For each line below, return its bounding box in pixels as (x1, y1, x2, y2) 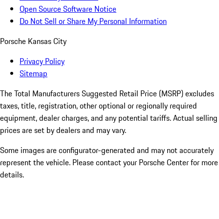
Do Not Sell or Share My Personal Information (20, 15, 167, 27)
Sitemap (20, 67, 47, 80)
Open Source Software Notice (20, 3, 116, 15)
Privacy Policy (20, 55, 65, 67)
